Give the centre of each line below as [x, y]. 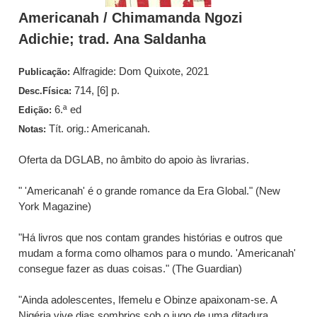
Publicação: [46, 72]
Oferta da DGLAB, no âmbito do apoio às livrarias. [134, 160]
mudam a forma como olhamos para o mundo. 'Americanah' [157, 253]
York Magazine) [55, 206]
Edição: [37, 110]
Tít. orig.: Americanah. [100, 128]
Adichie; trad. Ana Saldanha [113, 39]
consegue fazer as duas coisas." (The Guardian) [131, 269]
